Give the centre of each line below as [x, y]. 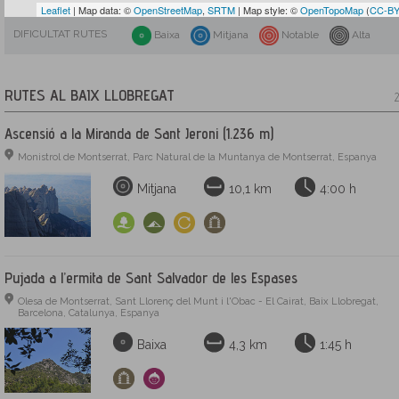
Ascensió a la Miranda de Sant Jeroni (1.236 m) [139, 134]
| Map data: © [102, 10]
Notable [300, 35]
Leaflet [56, 10]
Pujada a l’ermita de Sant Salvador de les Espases [151, 278]
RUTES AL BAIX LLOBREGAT [90, 95]
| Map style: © [268, 10]
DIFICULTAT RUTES [60, 34]
